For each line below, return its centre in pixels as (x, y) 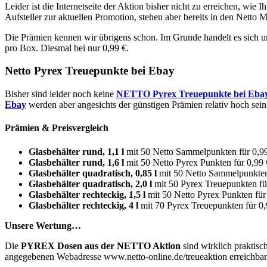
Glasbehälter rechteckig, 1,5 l (87, 194)
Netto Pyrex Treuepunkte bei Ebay (90, 71)
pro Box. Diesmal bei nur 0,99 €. (67, 48)
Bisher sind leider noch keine (60, 94)
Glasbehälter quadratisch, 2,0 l (90, 184)
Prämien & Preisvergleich (57, 128)
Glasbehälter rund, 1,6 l (76, 162)
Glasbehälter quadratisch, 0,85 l (93, 173)
